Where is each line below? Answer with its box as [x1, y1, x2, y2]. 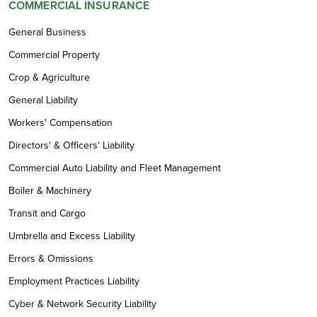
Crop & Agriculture [8, 69, 90, 85]
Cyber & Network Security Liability [8, 296, 156, 311]
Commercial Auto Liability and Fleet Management [8, 160, 221, 175]
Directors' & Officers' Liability [8, 137, 134, 153]
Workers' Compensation [8, 115, 113, 130]
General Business [8, 24, 86, 40]
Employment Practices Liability [8, 273, 139, 289]
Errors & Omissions [8, 250, 93, 266]
